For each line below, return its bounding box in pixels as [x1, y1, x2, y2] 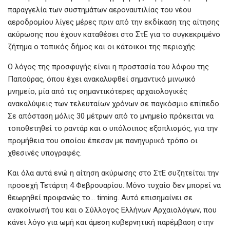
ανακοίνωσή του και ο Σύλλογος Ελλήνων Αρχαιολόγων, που [8, 205, 217, 215]
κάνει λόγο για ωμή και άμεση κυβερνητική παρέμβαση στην [8, 217, 214, 227]
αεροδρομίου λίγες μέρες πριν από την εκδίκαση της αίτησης [8, 17, 220, 27]
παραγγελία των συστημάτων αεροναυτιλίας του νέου [8, 5, 191, 14]
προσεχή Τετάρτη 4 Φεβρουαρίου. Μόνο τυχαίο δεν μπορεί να [8, 180, 221, 190]
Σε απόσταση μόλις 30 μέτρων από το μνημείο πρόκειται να [8, 111, 214, 121]
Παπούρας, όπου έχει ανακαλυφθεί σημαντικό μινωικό [8, 74, 196, 84]
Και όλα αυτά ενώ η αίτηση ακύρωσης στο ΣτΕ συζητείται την [8, 168, 219, 178]
